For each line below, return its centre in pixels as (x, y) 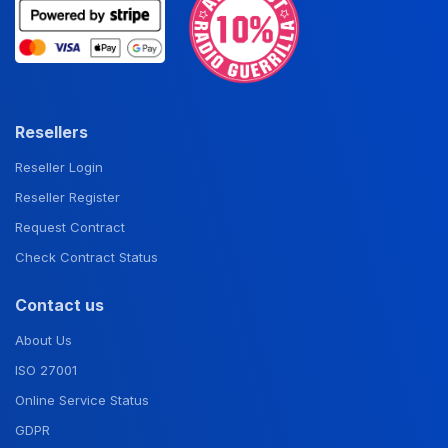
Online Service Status (82, 400)
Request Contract (70, 227)
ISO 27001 (46, 370)
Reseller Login (59, 167)
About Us (43, 340)
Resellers (51, 133)
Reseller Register (67, 197)
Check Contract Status (86, 257)
